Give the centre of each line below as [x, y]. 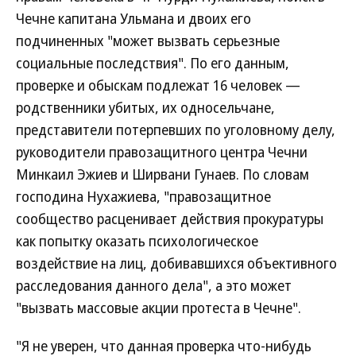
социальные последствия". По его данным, [153, 63]
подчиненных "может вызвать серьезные [148, 41]
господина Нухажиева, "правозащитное [143, 196]
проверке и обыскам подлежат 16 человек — [158, 85]
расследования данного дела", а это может [154, 285]
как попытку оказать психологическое [137, 241]
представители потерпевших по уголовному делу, [176, 130]
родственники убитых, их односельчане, [145, 107]
